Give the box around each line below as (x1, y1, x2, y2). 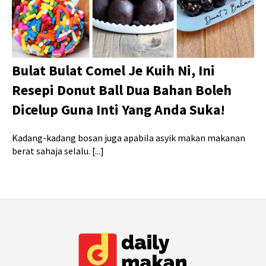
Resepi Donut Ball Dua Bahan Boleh (12, 81, 232, 100)
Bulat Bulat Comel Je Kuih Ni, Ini (12, 61, 215, 80)
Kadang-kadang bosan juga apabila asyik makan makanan (12, 132, 245, 144)
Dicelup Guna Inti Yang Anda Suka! (12, 100, 225, 119)
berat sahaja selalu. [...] (12, 145, 104, 157)
